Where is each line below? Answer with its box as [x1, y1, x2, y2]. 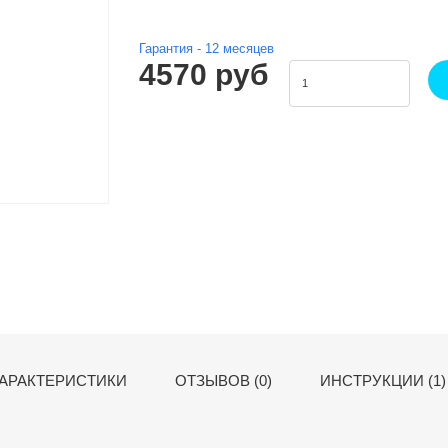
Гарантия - [139, 41, 205, 56]
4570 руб [139, 58, 269, 91]
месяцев [219, 41, 274, 56]
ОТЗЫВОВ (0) [175, 372, 272, 389]
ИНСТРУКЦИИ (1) [320, 372, 446, 389]
